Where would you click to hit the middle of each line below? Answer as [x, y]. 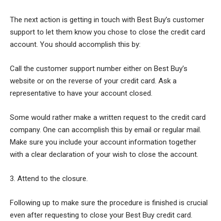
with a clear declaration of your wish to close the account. [104, 154]
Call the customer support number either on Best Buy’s [99, 68]
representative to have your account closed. [81, 93]
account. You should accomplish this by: [75, 44]
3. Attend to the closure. [49, 178]
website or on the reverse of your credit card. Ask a [93, 81]
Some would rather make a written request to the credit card [108, 117]
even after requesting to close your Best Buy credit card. [101, 215]
